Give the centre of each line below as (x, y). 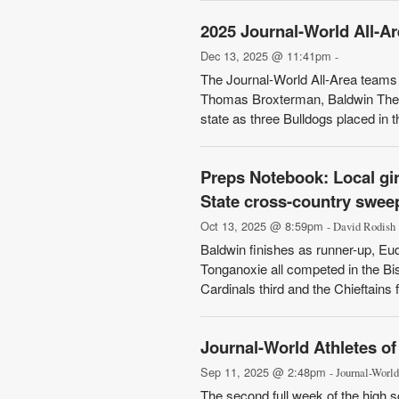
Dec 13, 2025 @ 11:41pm (267, 56)
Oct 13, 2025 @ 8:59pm (263, 226)
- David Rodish (361, 227)
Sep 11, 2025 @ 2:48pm (265, 372)
